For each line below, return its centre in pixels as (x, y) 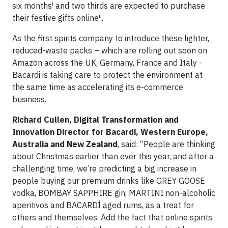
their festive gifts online (55, 18)
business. (29, 99)
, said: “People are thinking (166, 144)
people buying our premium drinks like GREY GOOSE (109, 181)
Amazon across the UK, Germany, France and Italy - (107, 63)
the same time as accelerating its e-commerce (98, 87)
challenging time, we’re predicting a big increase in (104, 168)
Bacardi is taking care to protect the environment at (107, 75)
